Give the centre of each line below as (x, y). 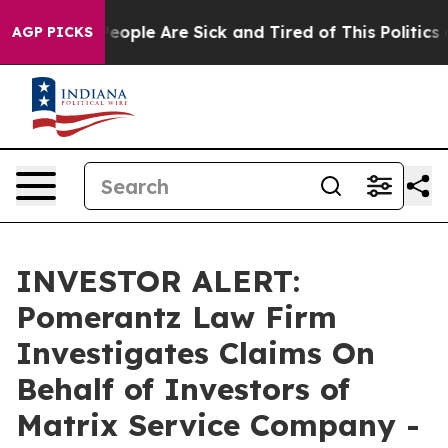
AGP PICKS (52, 32)
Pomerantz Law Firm (176, 317)
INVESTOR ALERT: (158, 281)
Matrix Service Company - (218, 425)
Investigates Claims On (195, 353)
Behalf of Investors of (183, 389)
